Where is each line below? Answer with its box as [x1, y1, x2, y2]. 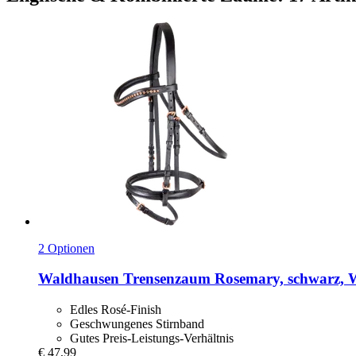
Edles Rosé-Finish [70, 303, 161, 317]
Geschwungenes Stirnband [70, 317, 204, 331]
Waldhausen [38, 270, 119, 288]
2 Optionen [38, 241, 95, 255]
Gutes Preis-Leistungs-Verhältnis [70, 331, 234, 346]
